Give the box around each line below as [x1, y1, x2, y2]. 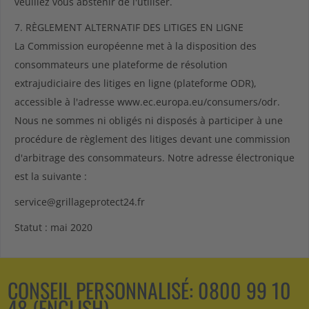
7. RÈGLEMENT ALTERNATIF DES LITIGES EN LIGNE [14, 21, 243, 34]
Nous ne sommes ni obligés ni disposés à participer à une [14, 114, 283, 127]
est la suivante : [14, 170, 87, 183]
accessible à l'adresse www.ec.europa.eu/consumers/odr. [14, 95, 280, 108]
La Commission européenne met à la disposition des [14, 39, 257, 52]
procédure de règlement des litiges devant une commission [14, 132, 290, 146]
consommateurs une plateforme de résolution [14, 58, 228, 71]
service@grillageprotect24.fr [14, 195, 145, 208]
